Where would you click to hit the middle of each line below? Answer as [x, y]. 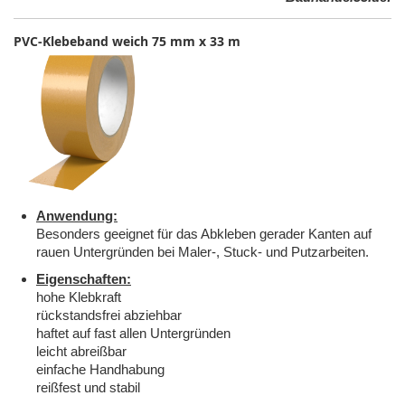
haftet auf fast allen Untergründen [133, 334]
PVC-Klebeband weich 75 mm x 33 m [127, 42]
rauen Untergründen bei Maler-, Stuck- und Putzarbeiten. [202, 252]
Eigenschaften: [84, 279]
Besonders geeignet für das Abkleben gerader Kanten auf [204, 234]
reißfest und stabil [88, 388]
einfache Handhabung [100, 370]
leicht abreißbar [81, 352]
